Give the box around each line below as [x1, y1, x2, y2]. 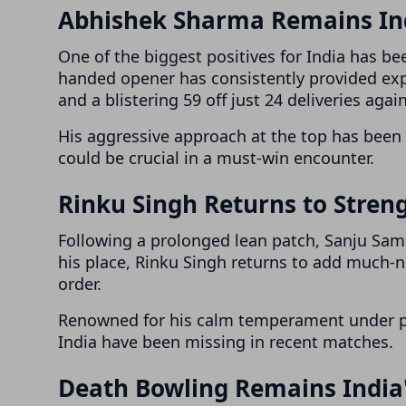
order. [58, 273, 101, 295]
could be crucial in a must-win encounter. [58, 147, 374, 169]
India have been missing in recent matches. [58, 331, 393, 353]
